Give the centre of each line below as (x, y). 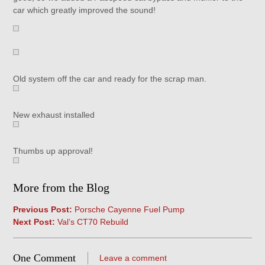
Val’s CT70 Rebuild (92, 222)
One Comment (45, 258)
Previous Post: (43, 209)
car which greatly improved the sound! (85, 10)
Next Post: (34, 222)
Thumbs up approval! (53, 151)
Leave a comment (133, 258)
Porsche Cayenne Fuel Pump (129, 209)
